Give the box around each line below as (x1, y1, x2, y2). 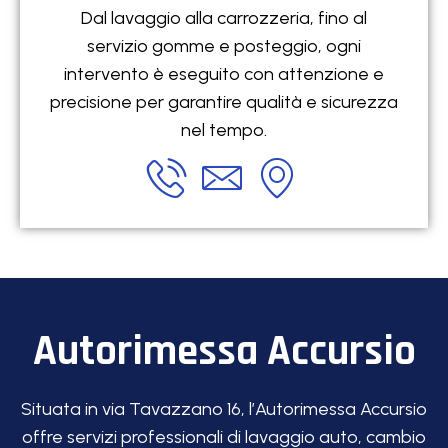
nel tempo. (181, 118, 267, 141)
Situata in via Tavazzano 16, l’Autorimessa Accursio (21, 398, 427, 421)
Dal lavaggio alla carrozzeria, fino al (81, 6, 367, 29)
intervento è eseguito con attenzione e (64, 62, 384, 85)
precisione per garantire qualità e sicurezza (50, 90, 398, 113)
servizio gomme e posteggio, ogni (87, 34, 361, 57)
